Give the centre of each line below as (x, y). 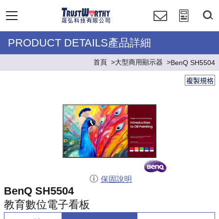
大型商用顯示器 (139, 62)
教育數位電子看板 (47, 205)
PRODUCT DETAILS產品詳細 (79, 43)
